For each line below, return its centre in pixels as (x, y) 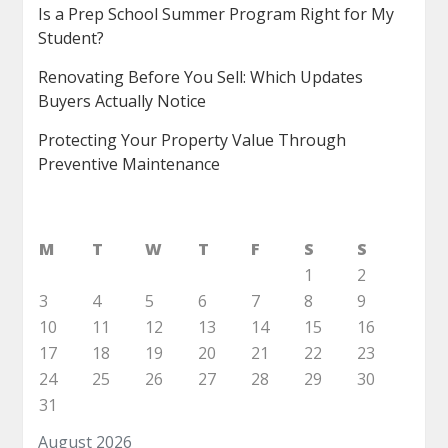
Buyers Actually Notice (122, 101)
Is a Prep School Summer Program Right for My (216, 14)
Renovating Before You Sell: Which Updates (201, 77)
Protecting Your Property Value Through (192, 140)
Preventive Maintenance (129, 164)
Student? (71, 38)
